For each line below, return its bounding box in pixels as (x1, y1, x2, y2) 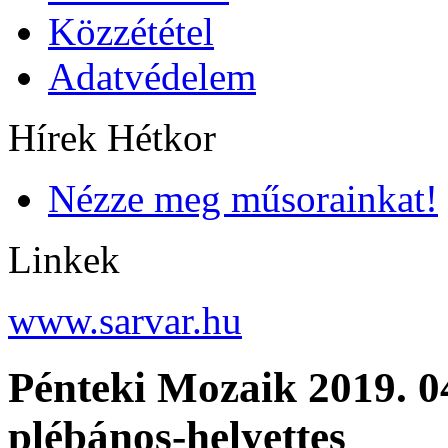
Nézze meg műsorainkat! (48, 177, 438, 220)
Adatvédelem (48, 55, 256, 98)
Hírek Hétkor (8, 116, 216, 159)
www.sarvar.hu (8, 299, 242, 342)
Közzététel (48, 10, 214, 53)
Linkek (8, 238, 120, 281)
